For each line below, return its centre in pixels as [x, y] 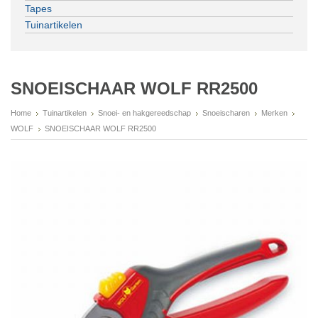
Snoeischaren [226, 113]
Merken [274, 113]
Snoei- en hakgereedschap [144, 113]
